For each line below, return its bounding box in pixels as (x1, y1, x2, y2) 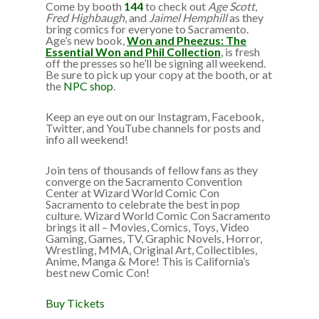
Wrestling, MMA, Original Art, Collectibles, (46, 243, 257, 256)
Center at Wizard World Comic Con (46, 186, 219, 199)
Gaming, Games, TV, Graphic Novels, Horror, (46, 231, 262, 245)
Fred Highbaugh (46, 11, 125, 24)
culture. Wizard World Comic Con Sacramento (46, 209, 271, 222)
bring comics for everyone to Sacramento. (46, 22, 249, 36)
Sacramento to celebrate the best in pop (46, 197, 240, 211)
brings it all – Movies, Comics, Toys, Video (46, 220, 249, 234)
